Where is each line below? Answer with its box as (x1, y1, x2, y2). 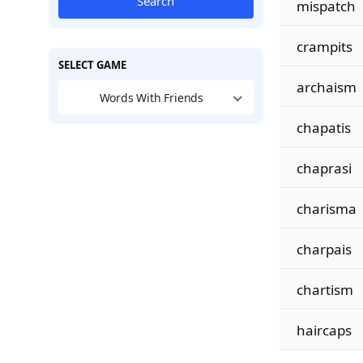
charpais (296, 240, 352, 258)
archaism (296, 78, 357, 96)
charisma (296, 199, 357, 218)
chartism (296, 280, 353, 299)
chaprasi (296, 159, 352, 177)
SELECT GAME (58, 58, 126, 72)
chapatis (296, 118, 351, 137)
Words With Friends (99, 89, 204, 105)
